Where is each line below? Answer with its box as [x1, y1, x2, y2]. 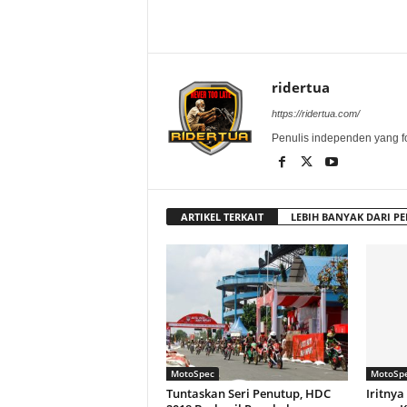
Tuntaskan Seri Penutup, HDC [165, 385, 331, 402]
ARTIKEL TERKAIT [180, 210, 263, 223]
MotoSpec [170, 367, 214, 380]
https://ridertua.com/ [271, 108, 360, 119]
